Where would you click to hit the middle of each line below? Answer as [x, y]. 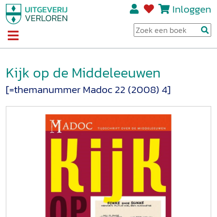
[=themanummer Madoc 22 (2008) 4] [88, 90]
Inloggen [192, 9]
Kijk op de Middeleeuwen [83, 72]
